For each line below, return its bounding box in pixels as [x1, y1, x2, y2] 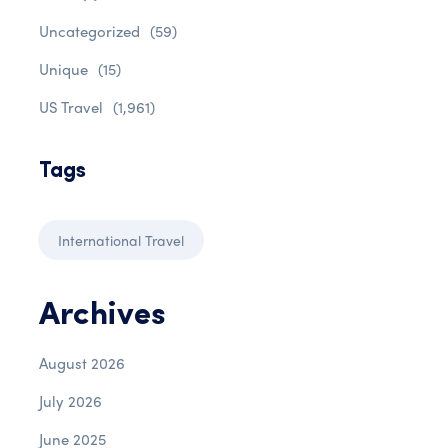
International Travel [58, 230, 184, 250]
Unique [39, 58, 88, 80]
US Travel [39, 96, 103, 118]
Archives [39, 300, 165, 332]
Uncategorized [39, 20, 140, 42]
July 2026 [39, 390, 102, 412]
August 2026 [39, 352, 125, 374]
